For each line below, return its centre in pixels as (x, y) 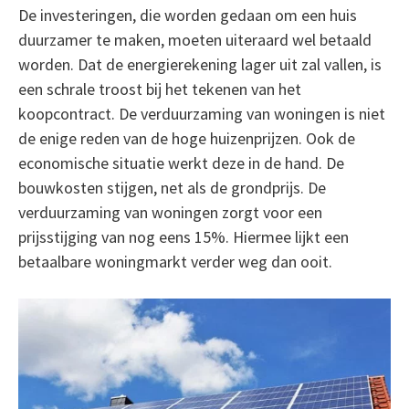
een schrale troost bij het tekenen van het (159, 89)
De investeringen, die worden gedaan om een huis (187, 15)
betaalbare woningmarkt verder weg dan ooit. (175, 262)
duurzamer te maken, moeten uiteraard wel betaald (194, 40)
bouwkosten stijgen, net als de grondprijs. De (172, 188)
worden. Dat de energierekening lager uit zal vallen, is (199, 64)
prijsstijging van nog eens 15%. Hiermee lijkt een (183, 237)
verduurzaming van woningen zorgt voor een (170, 212)
